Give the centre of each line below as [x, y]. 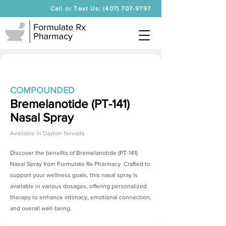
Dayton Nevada [64, 133]
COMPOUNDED [42, 90]
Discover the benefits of [43, 153]
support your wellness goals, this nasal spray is [74, 175]
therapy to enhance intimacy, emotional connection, [81, 197]
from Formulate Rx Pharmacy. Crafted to [96, 164]
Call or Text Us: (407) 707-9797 [100, 9]
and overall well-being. [41, 208]
